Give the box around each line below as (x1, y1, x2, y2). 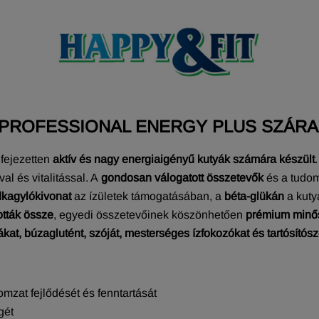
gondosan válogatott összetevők (101, 171, 263, 184)
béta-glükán (224, 189, 284, 202)
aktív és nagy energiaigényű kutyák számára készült (53, 152, 315, 165)
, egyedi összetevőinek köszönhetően (53, 208, 243, 221)
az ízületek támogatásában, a (74, 189, 221, 202)
